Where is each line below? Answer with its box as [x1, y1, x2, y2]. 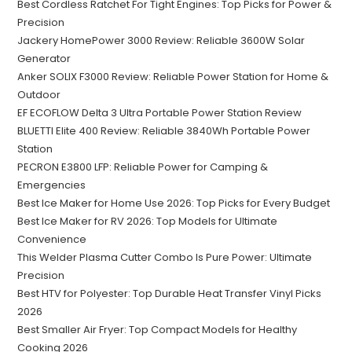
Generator [17, 51, 71, 67]
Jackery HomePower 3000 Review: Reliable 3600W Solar [17, 33, 306, 49]
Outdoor [17, 87, 61, 103]
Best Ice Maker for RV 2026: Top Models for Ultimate [17, 214, 278, 229]
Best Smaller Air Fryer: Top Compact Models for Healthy [17, 322, 298, 338]
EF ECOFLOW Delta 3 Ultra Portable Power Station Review [17, 105, 302, 121]
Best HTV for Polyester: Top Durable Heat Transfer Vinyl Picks [17, 286, 322, 302]
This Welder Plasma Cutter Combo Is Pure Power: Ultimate [17, 250, 313, 266]
